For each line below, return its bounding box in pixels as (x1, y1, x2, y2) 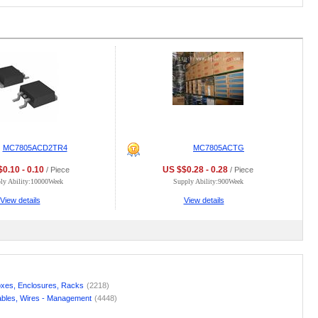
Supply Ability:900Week (172, 177, 243, 185)
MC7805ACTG (193, 143, 244, 152)
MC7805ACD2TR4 (2, 143, 67, 152)
